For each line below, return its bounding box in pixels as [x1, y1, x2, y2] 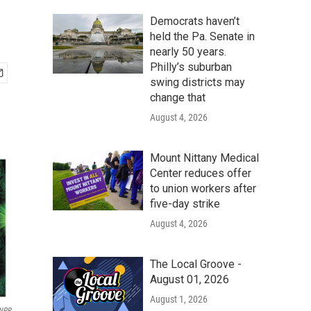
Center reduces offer [150, 167, 251, 180]
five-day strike [150, 197, 220, 210]
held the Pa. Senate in [150, 30, 255, 43]
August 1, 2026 [150, 294, 208, 305]
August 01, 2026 [150, 273, 229, 286]
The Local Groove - [150, 258, 242, 271]
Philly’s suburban [150, 60, 232, 74]
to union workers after [150, 182, 256, 195]
